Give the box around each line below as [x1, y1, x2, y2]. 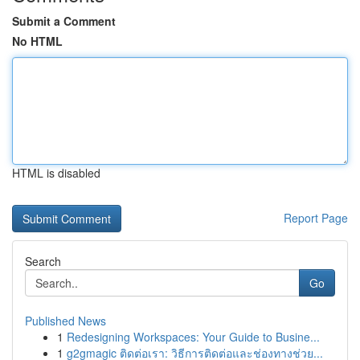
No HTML [12, 33, 63, 49]
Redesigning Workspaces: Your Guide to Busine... [67, 329, 320, 345]
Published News [25, 313, 106, 329]
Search [25, 253, 61, 269]
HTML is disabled [12, 165, 100, 181]
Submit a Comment [12, 13, 116, 29]
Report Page [284, 210, 348, 226]
